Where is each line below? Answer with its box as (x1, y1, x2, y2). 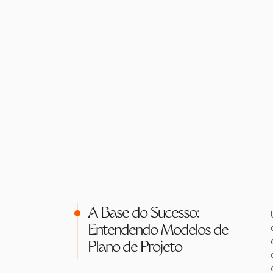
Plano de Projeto (88, 241, 182, 255)
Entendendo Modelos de (88, 224, 228, 238)
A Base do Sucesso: (88, 207, 199, 221)
